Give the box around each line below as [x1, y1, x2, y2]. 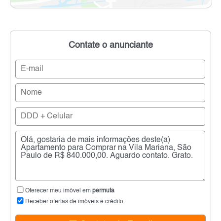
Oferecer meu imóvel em [25, 187, 92, 194]
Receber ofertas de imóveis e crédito [25, 198, 123, 205]
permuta [92, 187, 114, 194]
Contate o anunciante [68, 40, 153, 50]
